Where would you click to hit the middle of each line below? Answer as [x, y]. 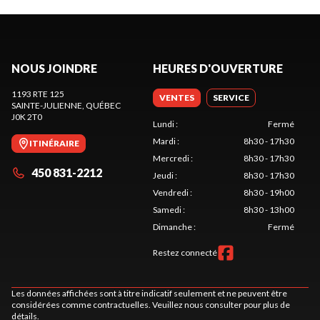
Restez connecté [185, 252]
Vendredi [171, 192]
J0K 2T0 [27, 117]
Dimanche [172, 227]
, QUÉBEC [101, 105]
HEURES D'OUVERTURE [218, 68]
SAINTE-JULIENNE [47, 105]
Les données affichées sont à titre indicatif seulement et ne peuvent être [149, 293]
